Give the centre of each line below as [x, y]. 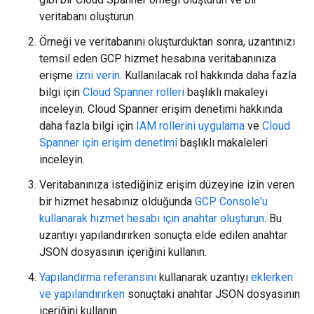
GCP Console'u [231, 202]
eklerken [272, 277]
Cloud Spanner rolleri [134, 92]
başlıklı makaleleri [223, 143]
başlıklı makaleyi [226, 92]
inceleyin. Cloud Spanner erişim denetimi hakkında [161, 109]
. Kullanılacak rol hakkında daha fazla [208, 75]
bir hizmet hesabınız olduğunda [117, 202]
